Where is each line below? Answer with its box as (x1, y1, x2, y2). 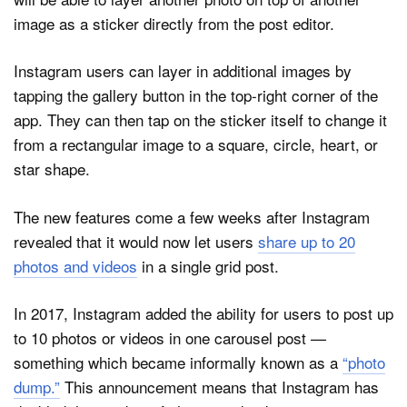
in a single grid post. (137, 253, 279, 277)
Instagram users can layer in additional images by (14, 59, 352, 83)
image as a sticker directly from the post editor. (14, 11, 334, 35)
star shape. (14, 157, 90, 181)
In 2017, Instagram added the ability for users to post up (14, 302, 393, 325)
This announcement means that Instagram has (60, 375, 379, 399)
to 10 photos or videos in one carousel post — (14, 326, 326, 350)
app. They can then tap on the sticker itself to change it (14, 108, 387, 132)
